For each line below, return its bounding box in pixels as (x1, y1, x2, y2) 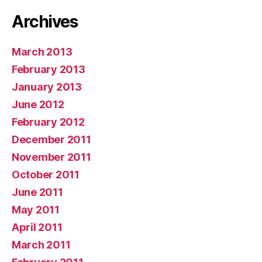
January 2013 (12, 81, 82, 93)
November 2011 (12, 151, 91, 163)
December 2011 (12, 133, 91, 146)
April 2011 (12, 221, 63, 233)
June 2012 (12, 98, 64, 111)
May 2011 (12, 204, 60, 216)
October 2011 (12, 168, 80, 181)
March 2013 (12, 46, 73, 58)
